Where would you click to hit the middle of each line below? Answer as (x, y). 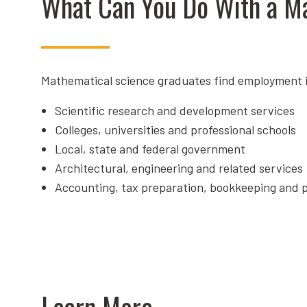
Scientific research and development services (175, 111)
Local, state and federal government (150, 149)
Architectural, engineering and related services (179, 168)
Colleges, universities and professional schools (175, 130)
